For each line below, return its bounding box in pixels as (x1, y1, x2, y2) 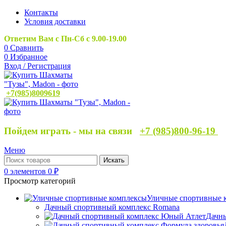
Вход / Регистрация (4, 62, 71, 70)
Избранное (10, 52, 47, 61)
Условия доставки (24, 17, 86, 26)
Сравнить (10, 43, 43, 52)
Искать (103, 156, 125, 164)
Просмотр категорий (4, 177, 76, 186)
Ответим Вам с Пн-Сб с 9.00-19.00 (4, 34, 127, 43)
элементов (10, 167, 46, 176)
